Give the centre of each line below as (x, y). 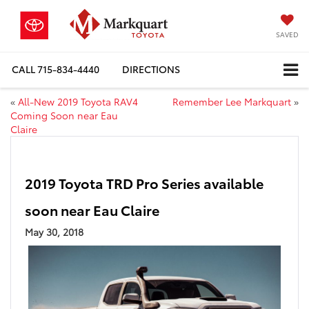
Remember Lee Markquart (232, 101)
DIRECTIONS (151, 69)
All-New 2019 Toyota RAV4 (78, 101)
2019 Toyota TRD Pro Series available (144, 182)
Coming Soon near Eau (64, 115)
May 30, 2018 (54, 231)
